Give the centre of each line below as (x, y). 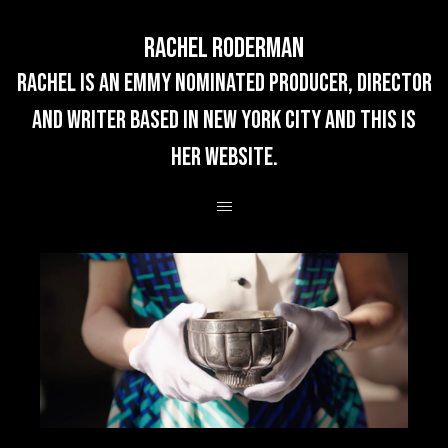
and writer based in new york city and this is (224, 120)
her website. (224, 157)
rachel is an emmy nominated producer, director (224, 83)
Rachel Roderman (224, 48)
